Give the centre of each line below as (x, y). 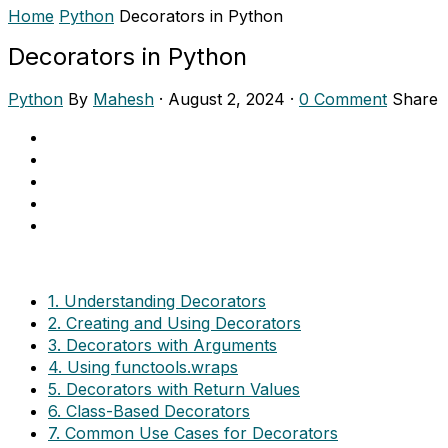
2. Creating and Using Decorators (174, 323)
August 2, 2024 (226, 99)
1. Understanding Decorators (157, 301)
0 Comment (343, 99)
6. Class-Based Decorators (149, 411)
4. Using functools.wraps (143, 367)
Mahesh (123, 99)
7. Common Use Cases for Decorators (193, 433)
